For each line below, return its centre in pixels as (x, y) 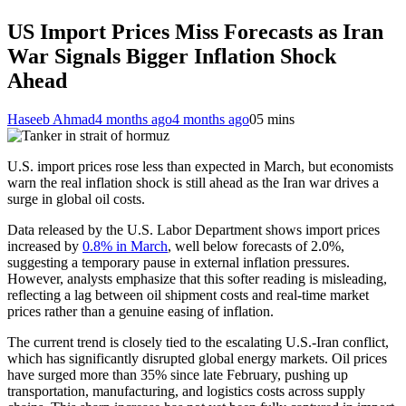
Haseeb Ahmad (51, 119)
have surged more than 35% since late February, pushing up (178, 374)
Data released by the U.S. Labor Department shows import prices (193, 229)
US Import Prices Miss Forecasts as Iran (195, 31)
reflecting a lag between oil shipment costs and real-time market (188, 295)
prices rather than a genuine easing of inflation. (140, 311)
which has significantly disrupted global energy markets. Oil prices (197, 358)
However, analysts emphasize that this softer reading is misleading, (197, 278)
